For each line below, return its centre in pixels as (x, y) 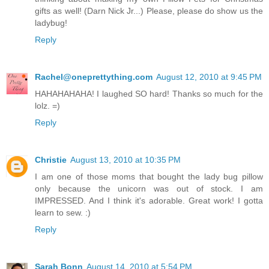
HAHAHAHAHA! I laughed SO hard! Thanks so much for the (149, 94)
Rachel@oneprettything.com (94, 77)
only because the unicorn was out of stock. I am (149, 188)
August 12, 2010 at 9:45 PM (209, 77)
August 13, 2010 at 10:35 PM (125, 159)
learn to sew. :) (63, 212)
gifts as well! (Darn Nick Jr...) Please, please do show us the (149, 11)
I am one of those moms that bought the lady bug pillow (149, 176)
